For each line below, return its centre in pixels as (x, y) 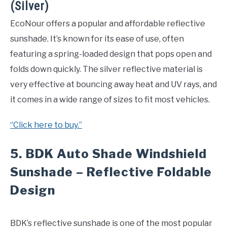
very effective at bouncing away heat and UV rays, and (113, 85)
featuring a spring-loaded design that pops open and (111, 54)
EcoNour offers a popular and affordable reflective (108, 24)
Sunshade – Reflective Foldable (111, 172)
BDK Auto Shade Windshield (116, 154)
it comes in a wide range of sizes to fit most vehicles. (110, 100)
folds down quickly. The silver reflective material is (106, 69)
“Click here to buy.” (46, 125)
